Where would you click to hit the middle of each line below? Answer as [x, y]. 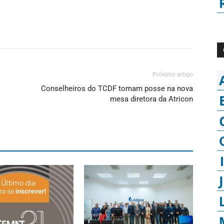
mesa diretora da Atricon [151, 99]
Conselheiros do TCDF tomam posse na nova [117, 88]
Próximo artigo [173, 74]
